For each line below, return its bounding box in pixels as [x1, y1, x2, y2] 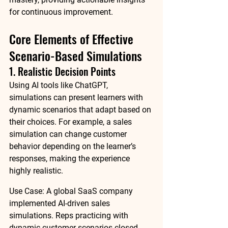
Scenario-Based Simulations [9, 46, 142, 65]
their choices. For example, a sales [9, 117, 134, 127]
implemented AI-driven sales [9, 198, 112, 208]
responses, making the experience [9, 154, 132, 163]
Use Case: [9, 186, 44, 196]
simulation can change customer [9, 129, 129, 139]
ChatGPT [75, 80, 106, 90]
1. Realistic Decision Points [9, 64, 116, 79]
